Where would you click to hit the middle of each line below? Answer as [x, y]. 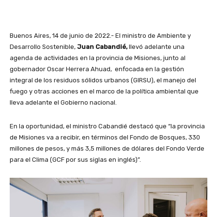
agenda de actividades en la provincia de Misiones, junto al [98, 58]
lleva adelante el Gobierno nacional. [63, 102]
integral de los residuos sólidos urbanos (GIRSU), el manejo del [103, 80]
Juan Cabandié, [102, 46]
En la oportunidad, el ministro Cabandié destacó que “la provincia [107, 126]
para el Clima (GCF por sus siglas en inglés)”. [75, 159]
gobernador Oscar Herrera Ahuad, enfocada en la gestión [97, 69]
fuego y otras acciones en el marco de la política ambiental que [104, 91]
